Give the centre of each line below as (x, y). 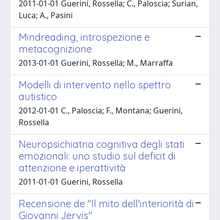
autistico (38, 96)
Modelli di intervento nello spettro (95, 84)
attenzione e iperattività (72, 167)
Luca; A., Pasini (46, 15)
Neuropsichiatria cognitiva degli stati (102, 144)
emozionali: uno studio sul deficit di (97, 156)
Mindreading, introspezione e (84, 37)
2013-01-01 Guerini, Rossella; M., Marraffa (96, 63)
